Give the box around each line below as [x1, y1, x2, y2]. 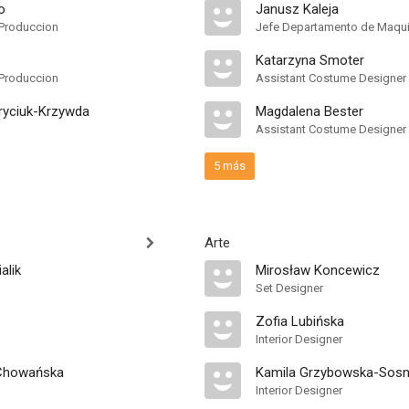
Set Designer [256, 281, 323, 295]
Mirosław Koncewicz [256, 262, 380, 278]
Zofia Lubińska [256, 313, 344, 330]
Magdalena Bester [256, 103, 363, 120]
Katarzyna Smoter [256, 52, 364, 68]
